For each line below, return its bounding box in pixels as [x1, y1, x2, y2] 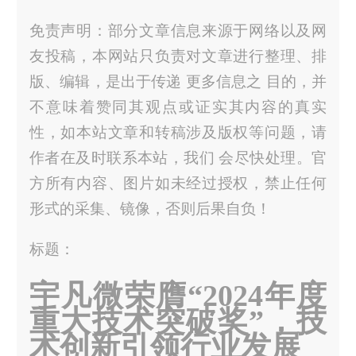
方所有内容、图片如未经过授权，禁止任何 [29, 174, 327, 192]
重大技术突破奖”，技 [29, 304, 327, 338]
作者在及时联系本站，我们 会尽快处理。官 [29, 149, 327, 166]
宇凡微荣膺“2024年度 [29, 278, 327, 312]
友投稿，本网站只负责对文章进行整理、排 [29, 47, 327, 64]
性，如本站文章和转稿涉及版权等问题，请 [29, 123, 327, 141]
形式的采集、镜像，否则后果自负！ [29, 199, 271, 217]
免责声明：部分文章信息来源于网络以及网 [29, 21, 327, 39]
